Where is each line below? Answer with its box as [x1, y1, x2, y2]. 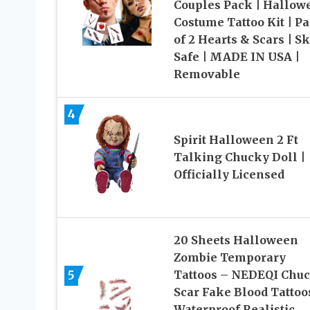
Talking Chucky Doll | [173, 150, 305, 165]
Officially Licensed [173, 167, 284, 182]
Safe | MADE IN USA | [173, 49, 300, 64]
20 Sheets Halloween [173, 233, 298, 248]
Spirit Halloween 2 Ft [173, 133, 298, 147]
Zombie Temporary [173, 250, 286, 265]
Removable [173, 66, 240, 81]
